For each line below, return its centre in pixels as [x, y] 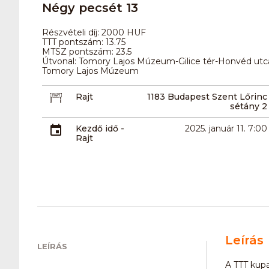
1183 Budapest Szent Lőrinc [207, 96]
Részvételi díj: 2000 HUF [94, 32]
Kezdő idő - [100, 128]
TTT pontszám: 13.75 [84, 42]
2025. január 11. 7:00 [226, 128]
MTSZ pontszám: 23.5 [87, 51]
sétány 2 [248, 106]
